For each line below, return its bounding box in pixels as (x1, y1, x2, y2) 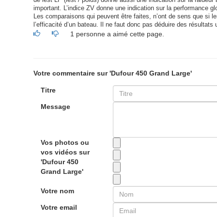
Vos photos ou (40, 139, 89, 146)
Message (40, 103, 70, 110)
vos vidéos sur (40, 148, 90, 156)
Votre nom (40, 187, 74, 195)
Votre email (40, 203, 77, 211)
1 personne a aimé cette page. (70, 30, 164, 38)
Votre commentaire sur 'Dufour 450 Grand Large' (33, 69, 192, 77)
